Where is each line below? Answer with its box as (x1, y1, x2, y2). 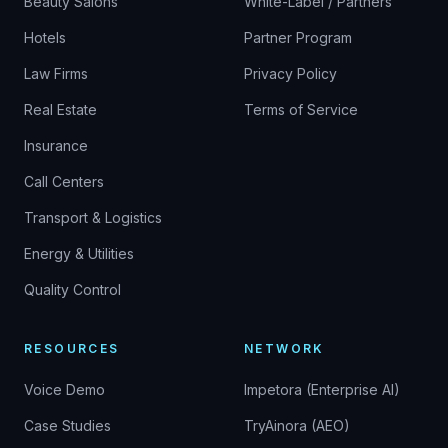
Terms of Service (244, 101, 358, 118)
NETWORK (244, 341, 325, 356)
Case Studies (24, 417, 111, 434)
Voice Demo (24, 381, 105, 398)
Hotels (24, 29, 66, 46)
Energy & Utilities (24, 245, 134, 262)
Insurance (24, 137, 88, 154)
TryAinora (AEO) (244, 417, 350, 434)
